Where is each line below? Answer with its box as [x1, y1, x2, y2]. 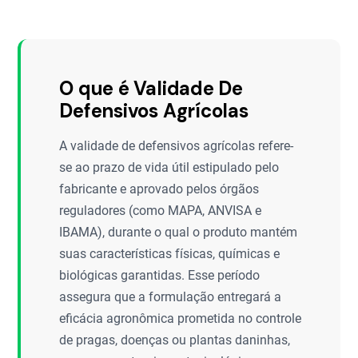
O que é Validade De [59, 76, 243, 101]
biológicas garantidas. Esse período [59, 268, 261, 283]
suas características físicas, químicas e [59, 246, 280, 261]
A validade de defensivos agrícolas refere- [59, 138, 294, 153]
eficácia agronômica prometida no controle [59, 311, 302, 326]
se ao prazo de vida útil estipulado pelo [59, 160, 280, 175]
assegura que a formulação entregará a [59, 289, 282, 304]
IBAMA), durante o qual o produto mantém [59, 225, 298, 240]
